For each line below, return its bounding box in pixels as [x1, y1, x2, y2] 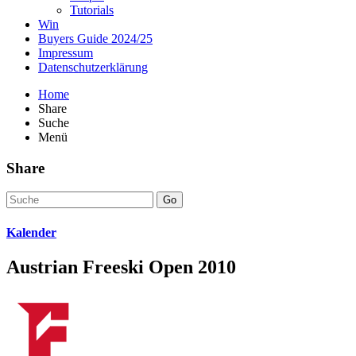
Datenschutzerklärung [38, 60, 148, 74]
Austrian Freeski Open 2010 [6, 256, 236, 277]
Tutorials [70, 2, 114, 17]
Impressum [38, 45, 93, 60]
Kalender [6, 225, 56, 239]
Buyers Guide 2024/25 [38, 31, 153, 45]
